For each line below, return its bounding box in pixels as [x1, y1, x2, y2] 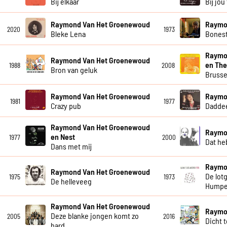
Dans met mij [50, 141, 92, 152]
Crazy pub [50, 100, 81, 110]
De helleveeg [50, 176, 92, 186]
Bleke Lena [50, 28, 86, 39]
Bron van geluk [50, 64, 97, 74]
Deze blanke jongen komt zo [50, 211, 139, 221]
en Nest [50, 132, 75, 142]
